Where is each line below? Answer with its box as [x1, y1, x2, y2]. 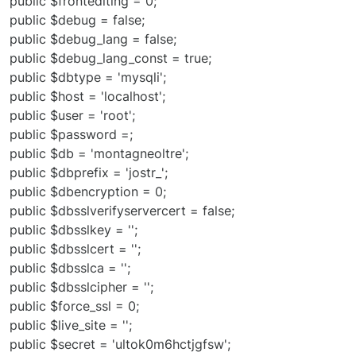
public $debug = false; [10, 11, 145, 28]
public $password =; [10, 126, 133, 142]
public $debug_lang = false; [10, 30, 176, 47]
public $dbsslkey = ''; [10, 221, 137, 238]
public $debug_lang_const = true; [10, 49, 211, 66]
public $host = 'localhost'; [10, 87, 165, 104]
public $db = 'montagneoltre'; [10, 145, 188, 161]
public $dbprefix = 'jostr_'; [10, 164, 168, 180]
